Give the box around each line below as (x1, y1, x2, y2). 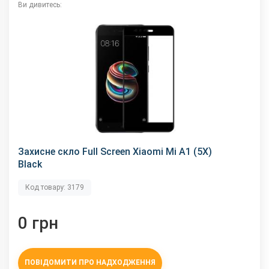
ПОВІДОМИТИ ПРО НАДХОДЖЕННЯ (25, 258, 156, 267)
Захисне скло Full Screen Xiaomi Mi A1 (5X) (18, 145, 212, 157)
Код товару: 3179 (25, 183, 84, 192)
